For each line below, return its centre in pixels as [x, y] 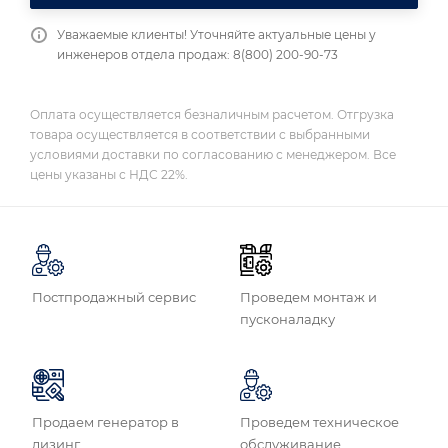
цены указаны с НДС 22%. [109, 174]
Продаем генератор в [105, 421]
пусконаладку [287, 318]
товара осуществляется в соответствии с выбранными [200, 134]
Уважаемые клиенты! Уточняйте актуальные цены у [216, 34]
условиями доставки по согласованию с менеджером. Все [213, 154]
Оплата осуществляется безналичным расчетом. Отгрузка [212, 114]
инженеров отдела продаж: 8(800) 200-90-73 [197, 54]
